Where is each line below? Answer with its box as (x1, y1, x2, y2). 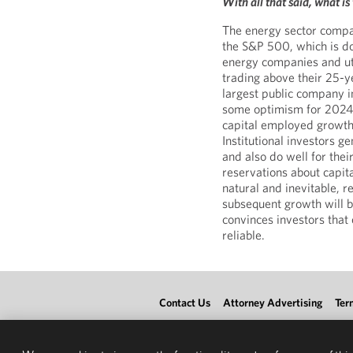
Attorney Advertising (223, 295, 322, 310)
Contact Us (159, 295, 210, 310)
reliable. (222, 227, 266, 243)
